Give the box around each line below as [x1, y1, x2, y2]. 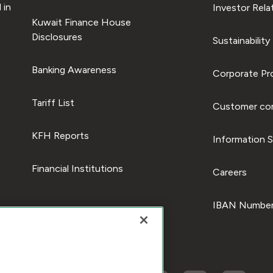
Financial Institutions [31, 162, 123, 174]
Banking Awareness [31, 63, 116, 76]
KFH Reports [31, 129, 89, 141]
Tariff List [31, 96, 74, 108]
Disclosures [31, 30, 82, 43]
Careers [212, 166, 247, 178]
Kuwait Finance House [31, 16, 131, 28]
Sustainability [212, 34, 270, 46]
